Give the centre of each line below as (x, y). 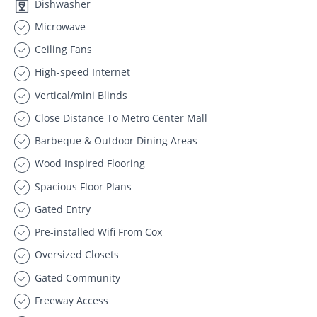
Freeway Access (70, 300)
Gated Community (76, 277)
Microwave (59, 26)
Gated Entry (61, 209)
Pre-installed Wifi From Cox (97, 232)
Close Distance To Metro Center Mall (120, 117)
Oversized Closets (75, 255)
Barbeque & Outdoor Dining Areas (115, 140)
